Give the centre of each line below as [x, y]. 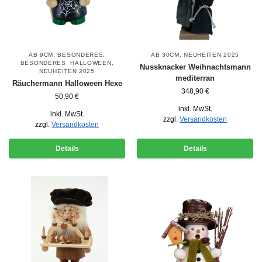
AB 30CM [165, 55]
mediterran [195, 78]
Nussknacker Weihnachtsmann [195, 67]
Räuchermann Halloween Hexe [67, 84]
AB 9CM [41, 55]
